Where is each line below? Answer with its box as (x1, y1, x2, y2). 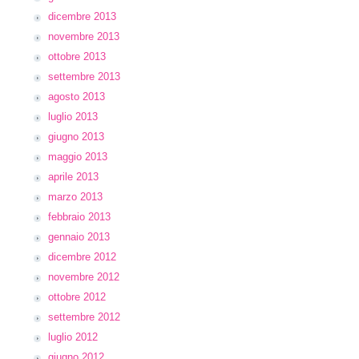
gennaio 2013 (48, 231, 110, 243)
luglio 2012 (48, 331, 98, 343)
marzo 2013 (48, 191, 103, 203)
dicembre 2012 (48, 251, 116, 263)
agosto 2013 (48, 91, 105, 103)
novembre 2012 (48, 271, 119, 283)
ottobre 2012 (48, 291, 106, 303)
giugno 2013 (48, 131, 104, 143)
